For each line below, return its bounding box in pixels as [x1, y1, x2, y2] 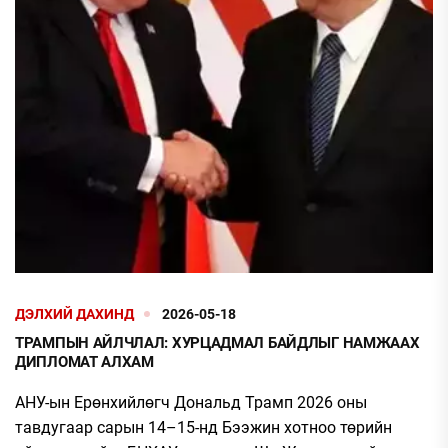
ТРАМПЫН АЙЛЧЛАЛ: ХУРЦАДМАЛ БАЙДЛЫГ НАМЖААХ [15, 333, 420, 352]
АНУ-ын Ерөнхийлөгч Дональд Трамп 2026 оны [15, 392, 367, 412]
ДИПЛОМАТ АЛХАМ [15, 352, 154, 371]
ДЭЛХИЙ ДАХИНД [15, 305, 134, 322]
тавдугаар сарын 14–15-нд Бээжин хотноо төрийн [15, 417, 392, 437]
